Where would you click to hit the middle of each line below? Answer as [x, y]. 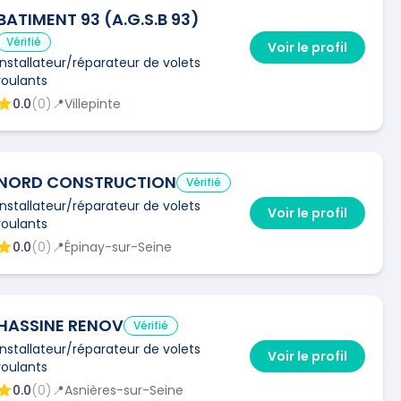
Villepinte [93, 103]
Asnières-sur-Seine [124, 390]
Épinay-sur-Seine [118, 247]
